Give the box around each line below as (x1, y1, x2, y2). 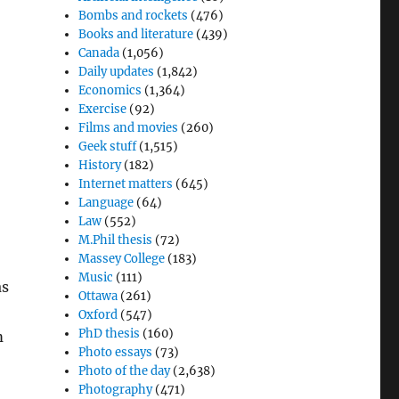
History (78, 157, 122, 173)
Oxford (78, 306, 118, 322)
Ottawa (78, 288, 118, 304)
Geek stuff (78, 138, 137, 154)
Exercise (78, 101, 127, 117)
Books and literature (78, 26, 194, 42)
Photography (78, 381, 153, 397)
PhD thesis (78, 325, 141, 341)
